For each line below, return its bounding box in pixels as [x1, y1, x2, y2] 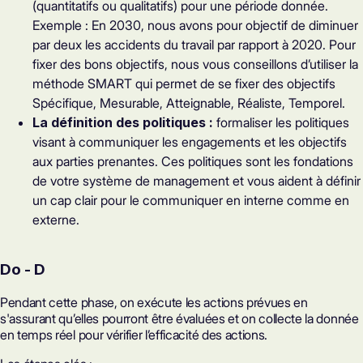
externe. [32, 211, 79, 228]
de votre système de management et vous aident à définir [32, 172, 361, 189]
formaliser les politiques [213, 113, 349, 130]
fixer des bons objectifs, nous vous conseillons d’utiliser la [32, 55, 358, 72]
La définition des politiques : [32, 113, 213, 130]
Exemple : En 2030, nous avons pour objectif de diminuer [32, 16, 358, 33]
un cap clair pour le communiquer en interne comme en [32, 191, 349, 208]
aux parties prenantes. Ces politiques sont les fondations [32, 152, 353, 169]
